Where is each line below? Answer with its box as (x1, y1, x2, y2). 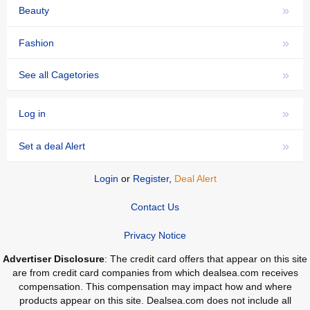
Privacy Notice (124, 229, 186, 241)
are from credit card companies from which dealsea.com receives (12, 266, 298, 278)
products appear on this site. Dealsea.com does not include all (19, 294, 291, 306)
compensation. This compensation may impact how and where (18, 280, 292, 292)
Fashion (19, 37, 54, 48)
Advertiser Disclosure (3, 253, 104, 264)
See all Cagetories (19, 69, 99, 80)
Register (132, 172, 169, 184)
